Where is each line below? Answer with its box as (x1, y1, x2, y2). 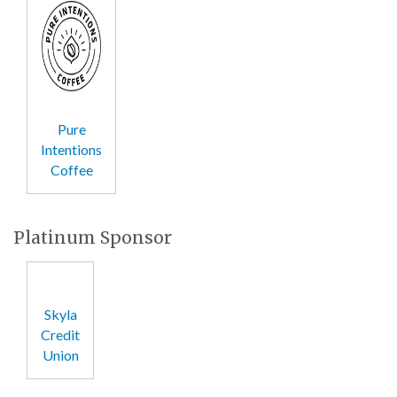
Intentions (41, 140, 102, 158)
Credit (41, 325, 80, 343)
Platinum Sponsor (13, 226, 172, 248)
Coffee (50, 160, 93, 178)
